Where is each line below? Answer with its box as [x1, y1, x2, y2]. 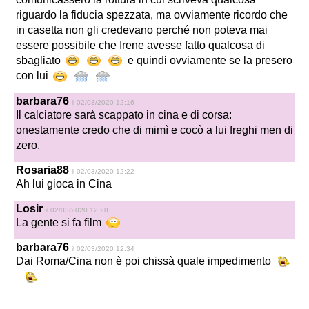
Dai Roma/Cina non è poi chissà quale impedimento [16, 255, 274, 268]
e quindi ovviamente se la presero [125, 54, 292, 67]
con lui [16, 70, 51, 82]
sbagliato [16, 54, 63, 67]
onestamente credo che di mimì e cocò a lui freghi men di [16, 123, 293, 136]
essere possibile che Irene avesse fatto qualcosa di [16, 39, 265, 52]
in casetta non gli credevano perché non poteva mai [16, 24, 268, 37]
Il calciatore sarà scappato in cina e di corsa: [16, 108, 232, 121]
